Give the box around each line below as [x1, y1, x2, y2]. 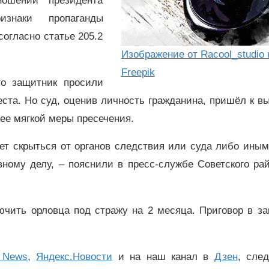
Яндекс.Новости [36, 250, 113, 262]
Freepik [121, 66, 155, 78]
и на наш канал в [112, 250, 214, 262]
